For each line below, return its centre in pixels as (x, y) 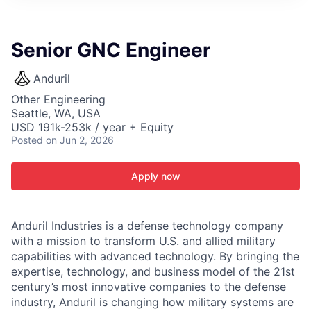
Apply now (155, 176)
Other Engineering (58, 99)
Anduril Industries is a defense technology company (147, 226)
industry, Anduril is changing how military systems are (152, 302)
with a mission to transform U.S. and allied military (143, 241)
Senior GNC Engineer (111, 50)
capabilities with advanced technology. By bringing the (155, 256)
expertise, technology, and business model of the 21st (153, 271)
